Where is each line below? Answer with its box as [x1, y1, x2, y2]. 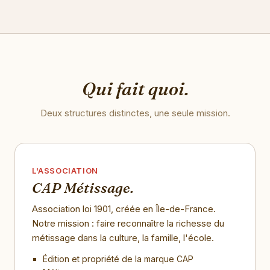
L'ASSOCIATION [32, 166, 98, 175]
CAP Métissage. [32, 179, 134, 196]
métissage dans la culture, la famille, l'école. [32, 232, 214, 243]
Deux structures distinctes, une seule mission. [40, 107, 230, 119]
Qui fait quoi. [81, 78, 189, 100]
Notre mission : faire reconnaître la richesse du [32, 218, 224, 229]
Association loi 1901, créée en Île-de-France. [32, 203, 216, 215]
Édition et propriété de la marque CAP [43, 254, 193, 264]
